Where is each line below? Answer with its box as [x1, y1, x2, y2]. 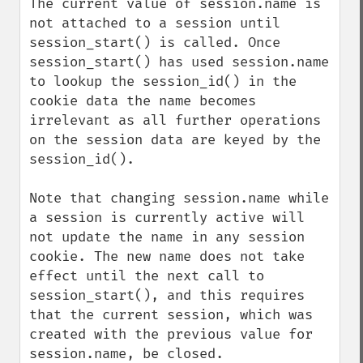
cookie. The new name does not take [29, 248, 305, 265]
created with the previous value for [29, 326, 313, 343]
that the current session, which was [29, 306, 313, 323]
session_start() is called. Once [29, 34, 280, 51]
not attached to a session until [29, 15, 280, 32]
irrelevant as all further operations [29, 112, 321, 129]
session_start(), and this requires [29, 287, 305, 304]
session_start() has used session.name [29, 53, 329, 70]
